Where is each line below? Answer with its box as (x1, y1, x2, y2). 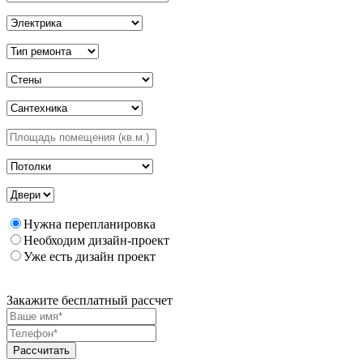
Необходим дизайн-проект (23, 233, 169, 247)
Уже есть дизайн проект (23, 249, 156, 263)
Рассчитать (13, 344, 70, 357)
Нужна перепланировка (23, 216, 156, 231)
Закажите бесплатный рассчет (6, 293, 173, 307)
